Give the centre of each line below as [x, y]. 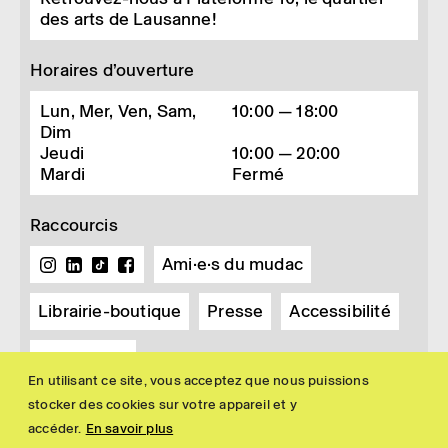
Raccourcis [74, 225]
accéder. [55, 428]
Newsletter [83, 358]
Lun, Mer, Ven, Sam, [118, 111]
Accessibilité [340, 311]
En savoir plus [129, 428]
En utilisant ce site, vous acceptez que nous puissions [198, 380]
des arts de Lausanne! [128, 19]
